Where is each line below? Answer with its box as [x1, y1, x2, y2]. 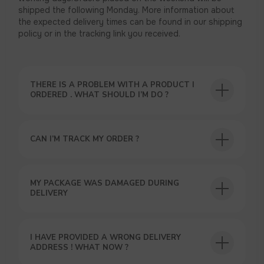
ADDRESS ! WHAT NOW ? [30, 242, 129, 253]
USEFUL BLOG [8, 200, 101, 219]
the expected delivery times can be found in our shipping [18, 16, 243, 27]
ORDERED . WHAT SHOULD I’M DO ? [30, 90, 169, 100]
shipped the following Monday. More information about [18, 5, 235, 15]
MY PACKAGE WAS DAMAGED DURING [30, 178, 180, 189]
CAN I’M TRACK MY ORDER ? [30, 134, 140, 144]
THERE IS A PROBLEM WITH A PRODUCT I [30, 80, 195, 90]
